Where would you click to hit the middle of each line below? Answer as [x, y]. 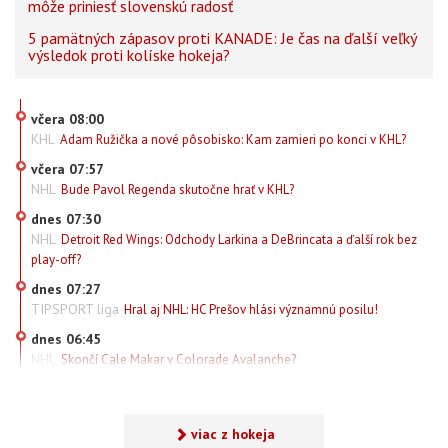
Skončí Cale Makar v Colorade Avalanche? [178, 360]
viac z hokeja [232, 434]
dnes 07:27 [66, 289]
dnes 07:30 [66, 219]
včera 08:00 [67, 119]
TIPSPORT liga [75, 309]
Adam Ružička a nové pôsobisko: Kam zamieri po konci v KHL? [233, 140]
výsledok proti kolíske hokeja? [129, 55]
